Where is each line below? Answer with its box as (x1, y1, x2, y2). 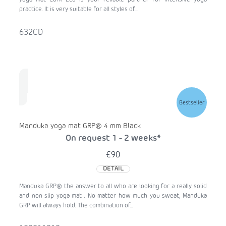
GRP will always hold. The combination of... (19, 203, 133, 209)
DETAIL (102, 166, 124, 173)
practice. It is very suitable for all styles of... (19, 7, 138, 13)
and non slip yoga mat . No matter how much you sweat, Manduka (19, 193, 207, 200)
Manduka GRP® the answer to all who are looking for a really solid (19, 184, 207, 190)
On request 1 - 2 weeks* (65, 135, 161, 143)
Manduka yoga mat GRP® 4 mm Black (19, 123, 141, 130)
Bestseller (179, 99, 205, 105)
